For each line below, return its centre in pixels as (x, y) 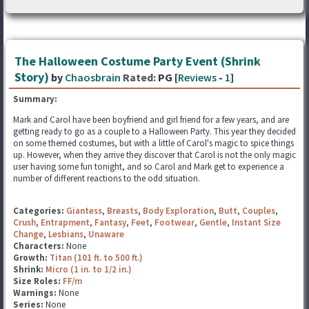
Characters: (40, 246)
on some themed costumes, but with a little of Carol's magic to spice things (153, 143)
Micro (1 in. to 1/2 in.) (89, 269)
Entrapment (65, 222)
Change (28, 234)
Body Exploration (178, 210)
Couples (259, 210)
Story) (32, 77)
